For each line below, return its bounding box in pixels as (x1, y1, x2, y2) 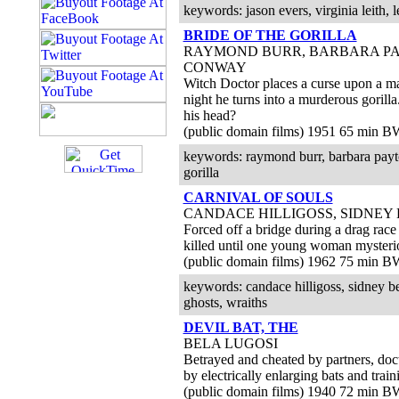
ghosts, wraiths (183, 295, 267, 310)
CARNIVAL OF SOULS (183, 190, 333, 205)
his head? (183, 108, 236, 123)
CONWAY (183, 60, 247, 75)
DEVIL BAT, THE (183, 320, 298, 335)
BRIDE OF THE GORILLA (183, 28, 357, 43)
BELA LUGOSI (183, 336, 278, 351)
